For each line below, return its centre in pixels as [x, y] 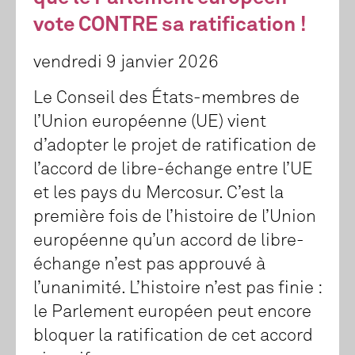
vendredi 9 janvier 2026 [126, 63]
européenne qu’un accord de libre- [169, 241]
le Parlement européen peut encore [172, 313]
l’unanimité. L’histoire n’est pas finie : [177, 289]
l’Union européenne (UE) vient [150, 122]
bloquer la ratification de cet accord [173, 336]
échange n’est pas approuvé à [149, 265]
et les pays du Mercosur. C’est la [158, 194]
